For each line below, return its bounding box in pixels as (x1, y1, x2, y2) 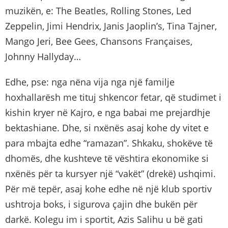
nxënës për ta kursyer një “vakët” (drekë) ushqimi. (5, 167, 216, 180)
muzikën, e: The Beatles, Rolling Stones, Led (5, 4, 191, 17)
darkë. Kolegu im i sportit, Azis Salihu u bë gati (5, 213, 203, 225)
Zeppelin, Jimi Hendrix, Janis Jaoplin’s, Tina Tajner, (5, 19, 217, 32)
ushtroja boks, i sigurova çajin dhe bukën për (5, 197, 197, 210)
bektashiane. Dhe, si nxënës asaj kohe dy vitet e (5, 121, 209, 134)
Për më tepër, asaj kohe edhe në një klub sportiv (5, 182, 212, 195)
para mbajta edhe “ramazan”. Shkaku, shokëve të (5, 136, 213, 149)
